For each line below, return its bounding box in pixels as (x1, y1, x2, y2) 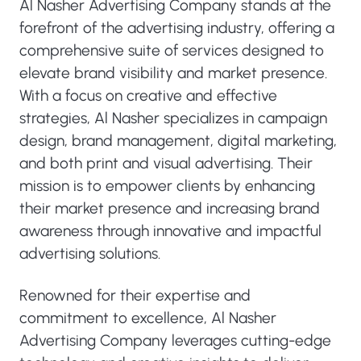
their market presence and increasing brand (19, 199, 320, 218)
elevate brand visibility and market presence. (19, 64, 327, 82)
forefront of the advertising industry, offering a (19, 19, 334, 37)
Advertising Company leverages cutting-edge (19, 331, 331, 350)
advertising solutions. (19, 244, 160, 263)
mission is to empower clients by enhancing (19, 176, 315, 195)
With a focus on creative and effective (19, 86, 277, 105)
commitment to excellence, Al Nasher (19, 309, 276, 327)
